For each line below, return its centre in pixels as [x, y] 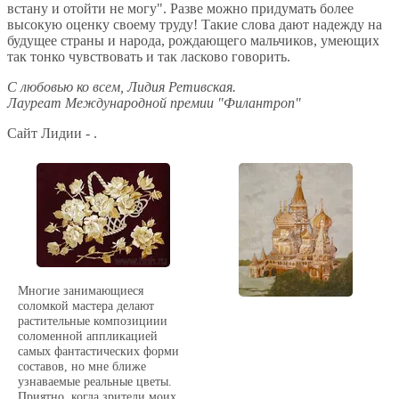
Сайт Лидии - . [52, 133]
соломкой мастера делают [86, 306]
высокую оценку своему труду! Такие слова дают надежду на [195, 24]
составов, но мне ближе [82, 366]
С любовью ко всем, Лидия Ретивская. [122, 86]
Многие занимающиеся [81, 291]
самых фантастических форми [99, 351]
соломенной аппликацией [88, 336]
